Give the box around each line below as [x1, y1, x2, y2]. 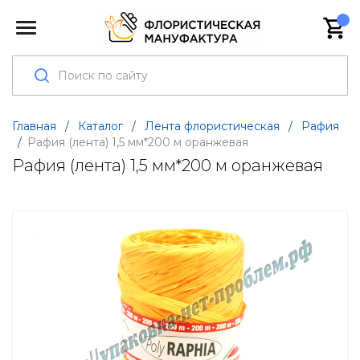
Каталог [78, 119, 123, 133]
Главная [12, 119, 56, 133]
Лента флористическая [145, 119, 280, 133]
